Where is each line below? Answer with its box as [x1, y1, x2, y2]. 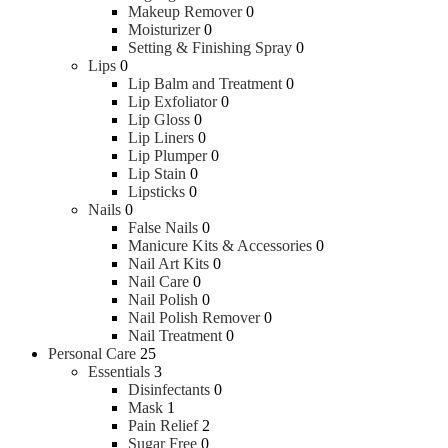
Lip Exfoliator [128, 92, 217, 110]
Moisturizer [128, 20, 200, 38]
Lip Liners [128, 128, 194, 146]
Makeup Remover [128, 2, 242, 20]
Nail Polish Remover [128, 308, 260, 326]
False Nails [128, 218, 198, 236]
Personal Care [48, 344, 136, 362]
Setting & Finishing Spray [128, 38, 292, 56]
